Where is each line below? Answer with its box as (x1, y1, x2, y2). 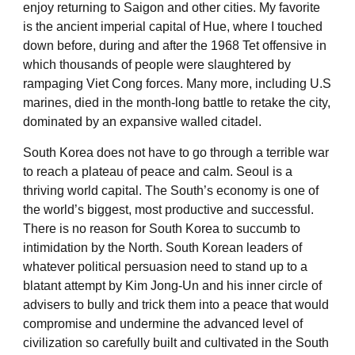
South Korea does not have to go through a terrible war (23, 145, 329, 159)
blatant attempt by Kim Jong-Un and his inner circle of (23, 278, 322, 292)
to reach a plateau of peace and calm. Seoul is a (23, 164, 292, 178)
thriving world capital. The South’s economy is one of (23, 183, 319, 197)
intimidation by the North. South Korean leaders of (23, 240, 302, 254)
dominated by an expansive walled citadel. (23, 114, 261, 128)
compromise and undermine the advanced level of (23, 316, 303, 330)
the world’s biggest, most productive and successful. (23, 202, 314, 216)
